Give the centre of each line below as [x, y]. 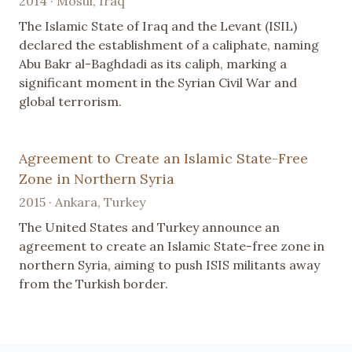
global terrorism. [70, 102]
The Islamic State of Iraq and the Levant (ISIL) [158, 26]
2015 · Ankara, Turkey [82, 202]
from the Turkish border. [93, 284]
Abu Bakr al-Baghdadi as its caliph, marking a [153, 64]
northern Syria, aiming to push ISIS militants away [169, 265]
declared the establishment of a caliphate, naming [169, 45]
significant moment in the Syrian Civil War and [158, 83]
